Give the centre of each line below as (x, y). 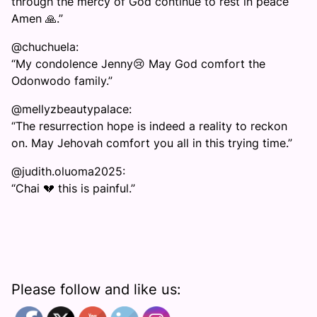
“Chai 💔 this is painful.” (73, 189)
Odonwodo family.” (62, 81)
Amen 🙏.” (37, 19)
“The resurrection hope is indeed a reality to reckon (149, 126)
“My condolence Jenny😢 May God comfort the (138, 64)
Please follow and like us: (96, 290)
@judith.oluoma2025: (68, 172)
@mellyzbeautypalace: (71, 109)
